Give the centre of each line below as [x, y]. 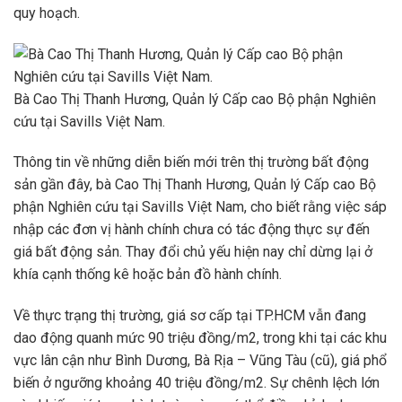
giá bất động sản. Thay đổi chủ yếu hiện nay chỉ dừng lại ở [193, 252]
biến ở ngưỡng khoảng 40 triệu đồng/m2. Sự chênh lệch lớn [197, 383]
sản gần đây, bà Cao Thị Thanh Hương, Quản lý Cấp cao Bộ [195, 185]
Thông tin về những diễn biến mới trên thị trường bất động [191, 162]
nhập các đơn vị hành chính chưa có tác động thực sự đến [192, 230]
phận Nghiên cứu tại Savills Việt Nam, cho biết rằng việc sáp [200, 207]
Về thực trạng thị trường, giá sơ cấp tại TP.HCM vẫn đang [190, 316]
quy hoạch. [47, 13]
